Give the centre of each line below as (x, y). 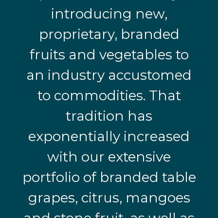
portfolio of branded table (109, 177)
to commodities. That (109, 95)
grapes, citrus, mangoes (109, 198)
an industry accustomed (109, 75)
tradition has (109, 116)
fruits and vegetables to (109, 54)
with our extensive (109, 157)
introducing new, (109, 14)
